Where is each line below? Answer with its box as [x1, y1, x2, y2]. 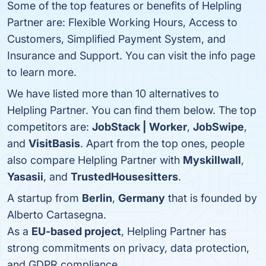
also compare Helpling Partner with [7, 154, 183, 166]
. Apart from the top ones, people [80, 137, 245, 150]
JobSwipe [193, 121, 244, 133]
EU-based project [31, 225, 121, 237]
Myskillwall [183, 154, 241, 166]
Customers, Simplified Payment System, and [7, 33, 226, 45]
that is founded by [165, 192, 257, 204]
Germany [118, 192, 165, 204]
